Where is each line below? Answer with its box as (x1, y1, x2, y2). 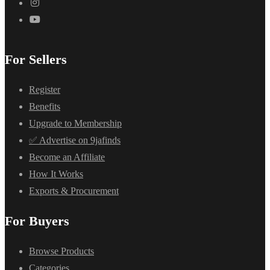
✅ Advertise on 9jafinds (29, 135, 121, 146)
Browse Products (29, 246, 94, 257)
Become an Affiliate (29, 152, 105, 163)
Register (29, 84, 60, 95)
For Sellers (5, 52, 67, 67)
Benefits (29, 101, 60, 112)
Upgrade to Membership (29, 118, 122, 129)
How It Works (29, 169, 83, 180)
